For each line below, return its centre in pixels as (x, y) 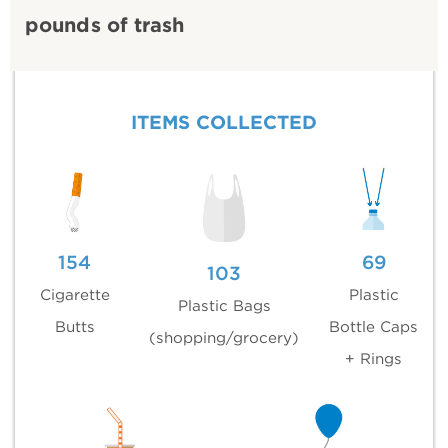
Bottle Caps (373, 326)
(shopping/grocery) (224, 337)
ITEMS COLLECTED (224, 122)
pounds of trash (105, 24)
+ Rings (373, 358)
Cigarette (74, 294)
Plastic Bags (224, 305)
